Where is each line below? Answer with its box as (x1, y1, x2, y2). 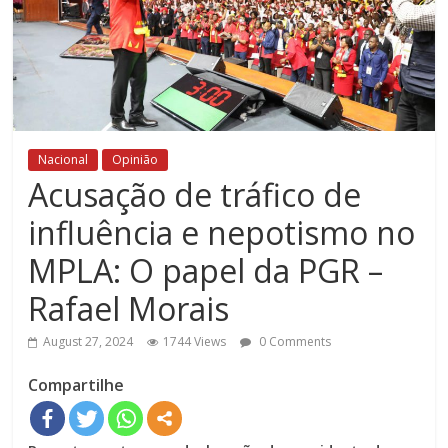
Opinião (112, 151, 159, 169)
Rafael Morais (28, 287, 230, 331)
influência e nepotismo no (28, 211, 416, 255)
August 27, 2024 (43, 333, 134, 351)
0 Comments (256, 333, 332, 351)
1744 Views (163, 333, 227, 351)
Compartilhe (28, 374, 125, 397)
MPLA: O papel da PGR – (28, 249, 384, 293)
